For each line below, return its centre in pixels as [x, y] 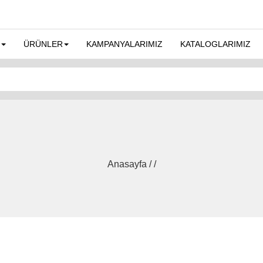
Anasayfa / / [131, 164]
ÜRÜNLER [43, 44]
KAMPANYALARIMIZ [124, 44]
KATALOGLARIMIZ [215, 44]
